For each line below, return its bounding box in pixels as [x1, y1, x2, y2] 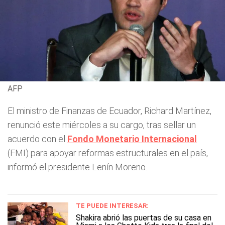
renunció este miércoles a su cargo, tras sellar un [8, 119, 196, 130]
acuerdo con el [8, 133, 67, 144]
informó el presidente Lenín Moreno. [8, 161, 147, 172]
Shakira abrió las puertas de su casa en [76, 212, 211, 222]
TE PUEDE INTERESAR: [76, 201, 149, 209]
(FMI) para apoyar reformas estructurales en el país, [8, 147, 208, 158]
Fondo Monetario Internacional [67, 133, 197, 144]
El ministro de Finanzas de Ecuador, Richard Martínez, [8, 105, 211, 116]
